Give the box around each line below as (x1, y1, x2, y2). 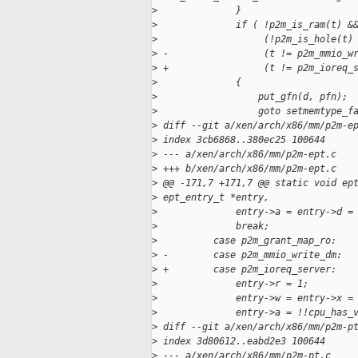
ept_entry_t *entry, (157, 192, 269, 204)
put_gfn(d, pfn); (157, 91, 348, 103)
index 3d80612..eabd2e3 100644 (157, 336, 325, 348)
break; (157, 221, 269, 233)
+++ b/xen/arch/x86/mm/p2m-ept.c (157, 163, 336, 175)
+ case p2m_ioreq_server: (157, 264, 336, 276)
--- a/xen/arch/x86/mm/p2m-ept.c (157, 149, 336, 161)
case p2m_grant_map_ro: (157, 235, 336, 247)
